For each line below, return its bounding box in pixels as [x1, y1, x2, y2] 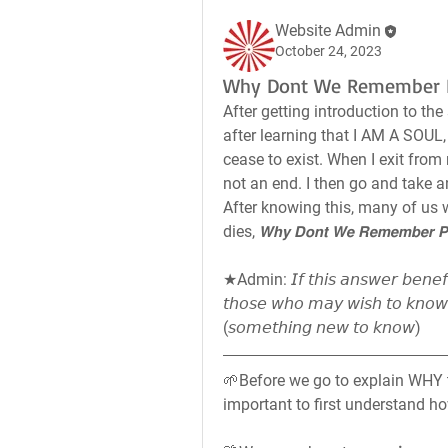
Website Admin [275, 21, 381, 40]
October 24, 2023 [275, 43, 382, 59]
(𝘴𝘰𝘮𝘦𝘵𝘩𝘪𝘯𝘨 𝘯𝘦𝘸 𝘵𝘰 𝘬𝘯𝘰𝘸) [223, 318, 421, 337]
